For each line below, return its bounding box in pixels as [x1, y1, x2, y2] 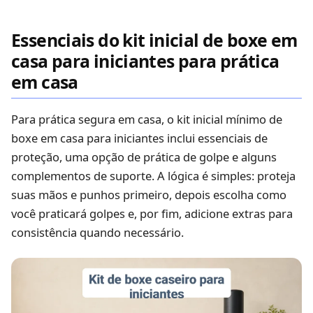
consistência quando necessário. [11, 224, 184, 241]
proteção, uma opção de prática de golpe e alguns [11, 149, 277, 166]
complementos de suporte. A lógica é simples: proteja [11, 168, 296, 184]
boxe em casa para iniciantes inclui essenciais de [11, 130, 268, 147]
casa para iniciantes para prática [11, 48, 279, 73]
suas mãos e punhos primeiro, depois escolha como [11, 187, 286, 203]
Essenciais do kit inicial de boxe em [11, 27, 298, 52]
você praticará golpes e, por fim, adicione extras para [11, 205, 293, 222]
